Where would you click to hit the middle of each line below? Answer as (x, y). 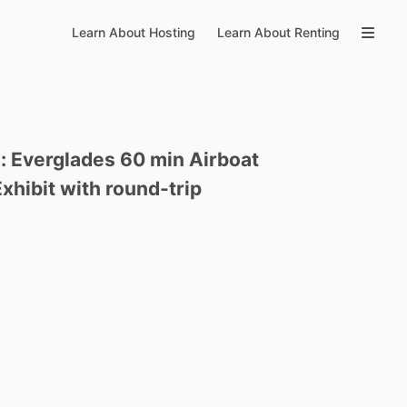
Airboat (224, 159)
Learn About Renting (278, 32)
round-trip (154, 189)
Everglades (64, 159)
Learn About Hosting (134, 32)
